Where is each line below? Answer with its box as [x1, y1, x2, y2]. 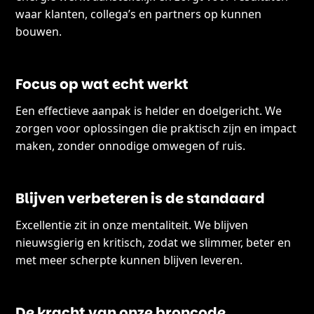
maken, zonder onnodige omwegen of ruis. [15, 138, 246, 154]
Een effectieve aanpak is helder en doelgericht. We [15, 103, 282, 119]
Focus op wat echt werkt [15, 74, 189, 95]
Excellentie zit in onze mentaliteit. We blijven [15, 217, 249, 233]
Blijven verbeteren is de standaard [15, 189, 266, 209]
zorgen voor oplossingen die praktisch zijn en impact [15, 121, 297, 137]
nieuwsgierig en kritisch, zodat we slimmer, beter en [15, 235, 292, 251]
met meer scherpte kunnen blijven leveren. [15, 252, 243, 268]
